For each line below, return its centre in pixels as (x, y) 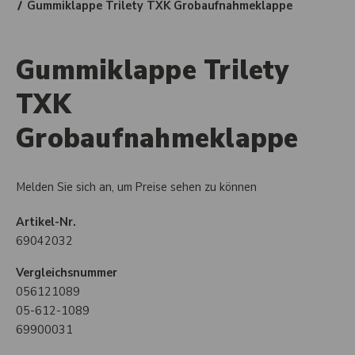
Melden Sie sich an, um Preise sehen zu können (136, 187)
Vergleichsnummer (67, 273)
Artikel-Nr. (46, 222)
